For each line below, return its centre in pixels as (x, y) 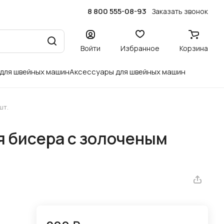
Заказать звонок (180, 11)
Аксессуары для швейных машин (127, 72)
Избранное (140, 48)
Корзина (194, 48)
